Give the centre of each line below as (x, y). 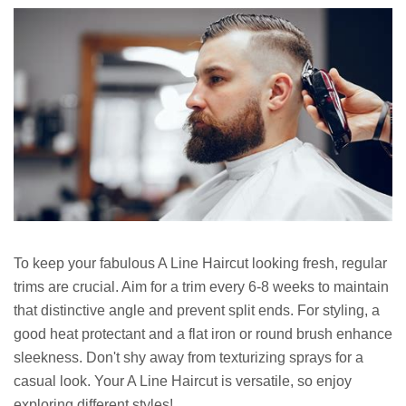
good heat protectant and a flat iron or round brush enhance (203, 333)
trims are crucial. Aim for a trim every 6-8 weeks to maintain (201, 286)
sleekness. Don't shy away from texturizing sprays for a (188, 357)
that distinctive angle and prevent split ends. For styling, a (197, 310)
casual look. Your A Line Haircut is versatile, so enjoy (183, 381)
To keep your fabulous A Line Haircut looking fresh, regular (200, 263)
